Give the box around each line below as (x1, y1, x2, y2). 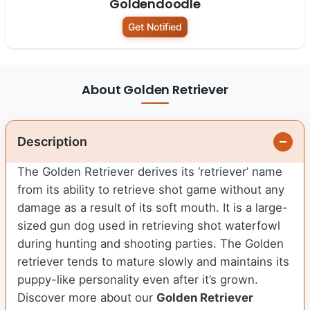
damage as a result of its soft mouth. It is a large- (17, 201, 288, 215)
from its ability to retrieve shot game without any (17, 183, 284, 197)
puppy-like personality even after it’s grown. (17, 273, 258, 287)
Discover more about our (17, 291, 156, 305)
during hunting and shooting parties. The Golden (17, 237, 284, 251)
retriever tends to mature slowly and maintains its (17, 255, 289, 269)
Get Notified (128, 21, 182, 33)
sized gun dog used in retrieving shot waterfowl (17, 219, 280, 233)
